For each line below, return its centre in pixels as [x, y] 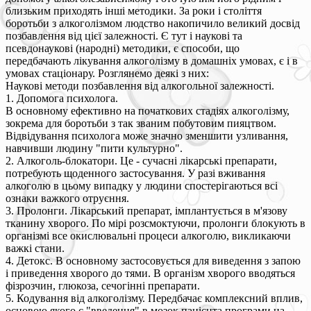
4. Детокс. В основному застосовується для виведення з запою [153, 260]
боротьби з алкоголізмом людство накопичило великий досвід [153, 23]
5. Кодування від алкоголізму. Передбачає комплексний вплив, [154, 298]
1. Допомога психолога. [62, 98]
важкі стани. [35, 248]
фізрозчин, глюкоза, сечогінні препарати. [103, 285]
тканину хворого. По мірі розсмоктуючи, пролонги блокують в [155, 223]
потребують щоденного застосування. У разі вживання [135, 173]
